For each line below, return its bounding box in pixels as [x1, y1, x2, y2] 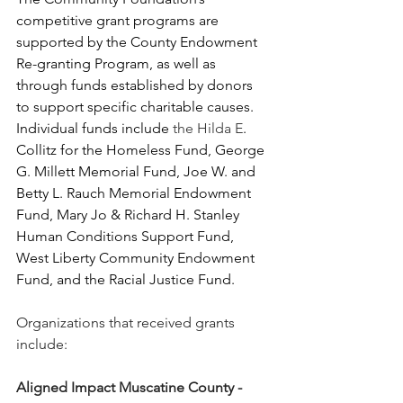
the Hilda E [173, 120, 243, 138]
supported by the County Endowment [16, 33, 261, 51]
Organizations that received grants [16, 314, 238, 332]
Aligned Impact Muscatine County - [16, 379, 246, 397]
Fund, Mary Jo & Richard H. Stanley [16, 206, 243, 224]
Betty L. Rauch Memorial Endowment [16, 184, 255, 202]
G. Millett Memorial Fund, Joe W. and [16, 163, 259, 181]
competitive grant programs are [16, 12, 222, 30]
